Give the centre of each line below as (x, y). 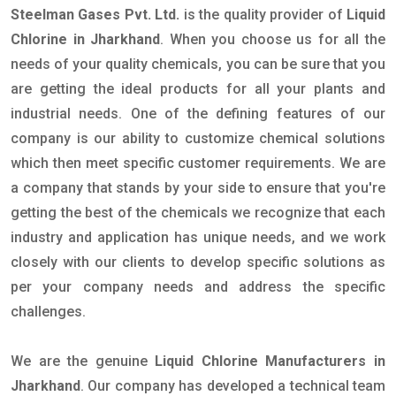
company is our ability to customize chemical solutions (198, 138)
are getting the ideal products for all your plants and (198, 89)
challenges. (50, 312)
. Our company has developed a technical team (233, 386)
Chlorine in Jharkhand (86, 39)
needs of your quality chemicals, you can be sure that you (198, 64)
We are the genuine (83, 361)
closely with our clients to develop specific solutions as (198, 262)
